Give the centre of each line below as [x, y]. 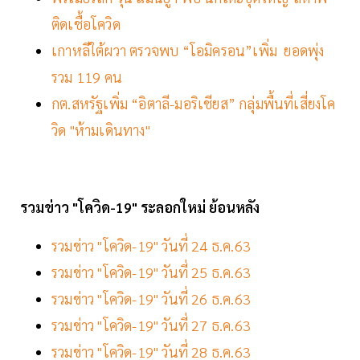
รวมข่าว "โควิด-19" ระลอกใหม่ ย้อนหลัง [140, 207]
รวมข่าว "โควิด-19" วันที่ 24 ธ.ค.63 [153, 246]
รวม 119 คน [87, 77]
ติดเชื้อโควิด [86, 24]
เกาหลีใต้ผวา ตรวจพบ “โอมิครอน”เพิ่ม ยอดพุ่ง [188, 51]
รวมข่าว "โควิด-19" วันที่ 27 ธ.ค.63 [153, 325]
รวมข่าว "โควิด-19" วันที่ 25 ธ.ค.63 [151, 272]
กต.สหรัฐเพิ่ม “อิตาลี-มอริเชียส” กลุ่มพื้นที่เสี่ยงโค [194, 104]
